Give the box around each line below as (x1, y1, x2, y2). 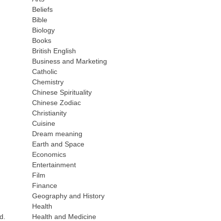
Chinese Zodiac (32, 99, 81, 107)
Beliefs (32, 5, 53, 13)
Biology (32, 26, 55, 34)
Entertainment (32, 161, 76, 169)
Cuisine (32, 119, 56, 127)
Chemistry (32, 78, 64, 86)
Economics (32, 150, 67, 158)
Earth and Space (32, 140, 85, 148)
